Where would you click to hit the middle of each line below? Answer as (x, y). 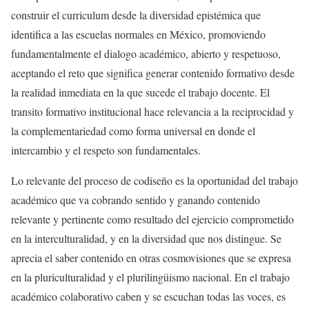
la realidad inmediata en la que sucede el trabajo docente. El (140, 92)
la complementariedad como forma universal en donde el (133, 131)
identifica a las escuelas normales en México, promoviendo (138, 34)
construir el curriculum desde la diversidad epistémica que (136, 15)
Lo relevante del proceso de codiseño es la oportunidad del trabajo (154, 181)
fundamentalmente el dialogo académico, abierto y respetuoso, (146, 54)
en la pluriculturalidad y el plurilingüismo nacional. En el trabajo (150, 277)
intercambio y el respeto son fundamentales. (106, 150)
